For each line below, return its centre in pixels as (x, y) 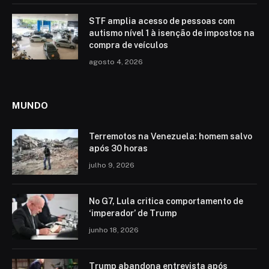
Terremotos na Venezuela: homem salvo (171, 137)
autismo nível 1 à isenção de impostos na (172, 33)
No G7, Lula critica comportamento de (166, 201)
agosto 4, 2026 (116, 62)
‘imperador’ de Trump (133, 213)
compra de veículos (128, 45)
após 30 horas (118, 149)
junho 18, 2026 (114, 230)
